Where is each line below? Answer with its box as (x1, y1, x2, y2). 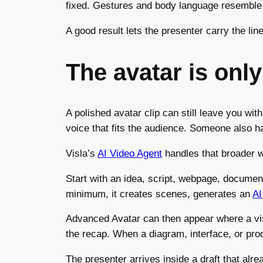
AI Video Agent (97, 147, 162, 159)
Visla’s (66, 147, 97, 159)
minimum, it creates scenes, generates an (66, 188, 252, 200)
